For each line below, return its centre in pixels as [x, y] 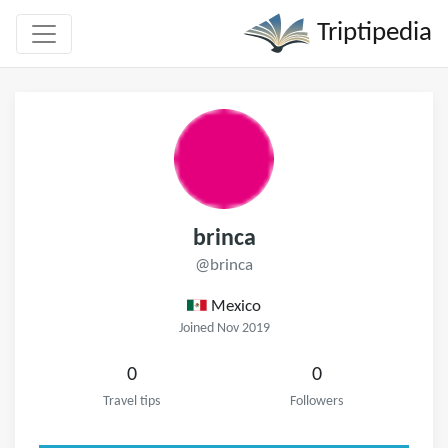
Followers [316, 401]
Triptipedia [371, 33]
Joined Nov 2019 [224, 328]
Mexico [233, 306]
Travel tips [131, 401]
